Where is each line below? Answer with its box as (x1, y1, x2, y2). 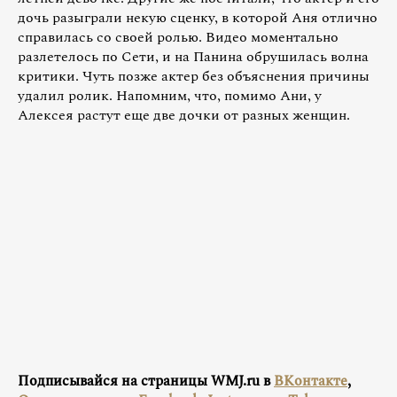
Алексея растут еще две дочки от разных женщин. (18, 105, 350, 127)
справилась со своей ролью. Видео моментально (18, 27, 339, 49)
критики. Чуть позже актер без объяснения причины (18, 66, 370, 88)
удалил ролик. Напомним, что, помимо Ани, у (18, 85, 322, 107)
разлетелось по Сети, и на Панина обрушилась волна (18, 46, 369, 68)
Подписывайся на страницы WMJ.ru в (18, 370, 274, 392)
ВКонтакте (274, 370, 347, 392)
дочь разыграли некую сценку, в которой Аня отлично (18, 7, 378, 29)
